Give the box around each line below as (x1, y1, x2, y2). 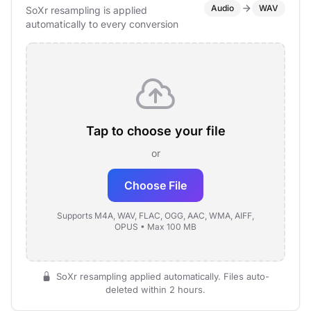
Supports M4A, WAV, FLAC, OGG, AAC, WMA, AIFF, (57, 210, 254, 221)
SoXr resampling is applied (26, 4, 147, 16)
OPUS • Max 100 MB (115, 221, 196, 232)
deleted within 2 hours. (106, 284, 205, 295)
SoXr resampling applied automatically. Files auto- (53, 271, 269, 282)
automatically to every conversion (26, 18, 178, 30)
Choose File (124, 178, 187, 192)
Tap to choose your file (85, 124, 226, 138)
